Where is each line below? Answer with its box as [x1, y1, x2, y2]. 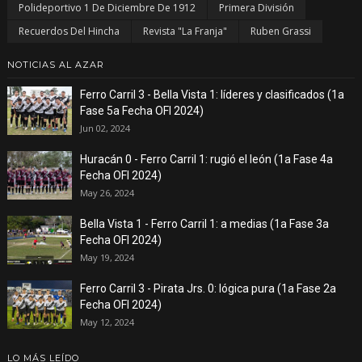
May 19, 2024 [79, 250, 134, 263]
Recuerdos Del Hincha [18, 23, 120, 38]
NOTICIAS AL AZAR [6, 58, 104, 70]
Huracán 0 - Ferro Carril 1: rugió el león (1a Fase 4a [79, 152, 333, 166]
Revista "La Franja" [142, 23, 227, 38]
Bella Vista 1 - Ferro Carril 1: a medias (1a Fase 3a [79, 217, 329, 230]
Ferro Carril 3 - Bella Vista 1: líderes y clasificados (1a [79, 87, 344, 101]
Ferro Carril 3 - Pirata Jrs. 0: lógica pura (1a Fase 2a [79, 281, 336, 295]
